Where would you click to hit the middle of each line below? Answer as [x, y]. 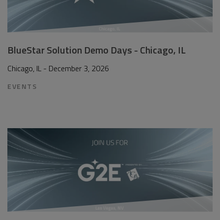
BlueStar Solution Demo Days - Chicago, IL [96, 50]
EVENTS [22, 86]
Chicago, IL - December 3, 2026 [58, 68]
